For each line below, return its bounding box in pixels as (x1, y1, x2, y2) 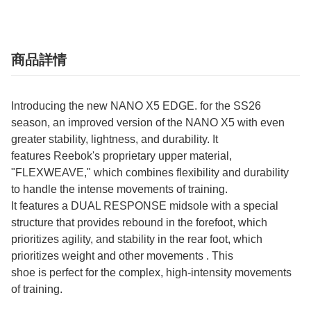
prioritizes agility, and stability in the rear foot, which (11, 233, 262, 246)
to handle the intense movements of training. (11, 183, 228, 196)
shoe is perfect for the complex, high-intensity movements (11, 267, 292, 279)
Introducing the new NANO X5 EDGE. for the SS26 (11, 100, 261, 112)
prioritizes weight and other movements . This (11, 250, 233, 262)
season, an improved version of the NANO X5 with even (11, 117, 285, 129)
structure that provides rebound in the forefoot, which (11, 217, 267, 229)
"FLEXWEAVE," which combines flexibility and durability (11, 167, 289, 179)
